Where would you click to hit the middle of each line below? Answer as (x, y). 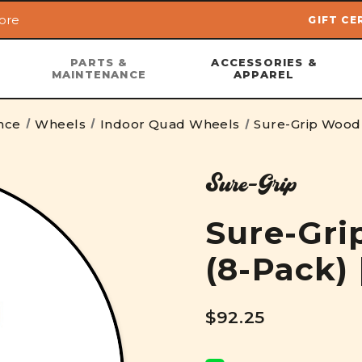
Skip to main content (181, 42)
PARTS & (99, 62)
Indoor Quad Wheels (170, 124)
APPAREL (264, 74)
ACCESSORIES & (264, 62)
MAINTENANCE (99, 74)
